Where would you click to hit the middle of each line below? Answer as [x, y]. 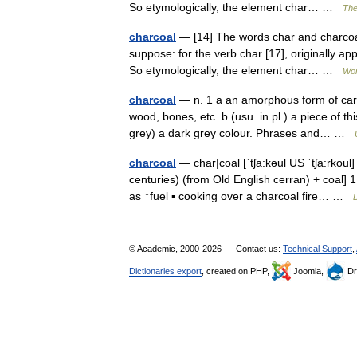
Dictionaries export [165, 271]
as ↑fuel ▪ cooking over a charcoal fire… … [241, 196]
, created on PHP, [237, 271]
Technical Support [318, 249]
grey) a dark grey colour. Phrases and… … [242, 133]
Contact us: [259, 249]
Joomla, [308, 271]
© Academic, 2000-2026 [177, 249]
